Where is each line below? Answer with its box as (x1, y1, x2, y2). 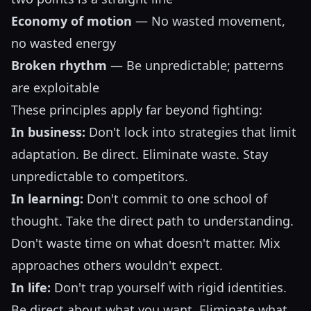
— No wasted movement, (132, 12, 285, 30)
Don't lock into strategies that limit (85, 124, 296, 141)
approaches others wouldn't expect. (11, 257, 223, 274)
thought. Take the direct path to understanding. (11, 212, 294, 230)
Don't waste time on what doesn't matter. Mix (11, 235, 280, 252)
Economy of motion (11, 12, 132, 30)
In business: (11, 124, 85, 141)
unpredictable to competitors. (11, 168, 188, 185)
